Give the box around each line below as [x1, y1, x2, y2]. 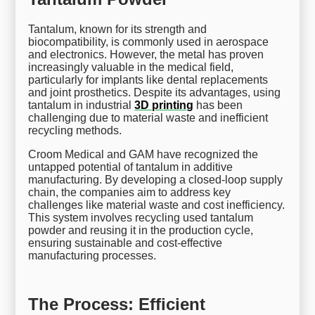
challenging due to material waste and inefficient [28, 111, 269, 124]
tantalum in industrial [28, 98, 135, 111]
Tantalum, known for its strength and [28, 22, 207, 35]
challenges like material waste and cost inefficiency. [28, 198, 285, 211]
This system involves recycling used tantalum [28, 211, 254, 224]
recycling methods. [28, 124, 122, 136]
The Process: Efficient [28, 294, 206, 314]
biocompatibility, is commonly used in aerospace [28, 35, 269, 48]
